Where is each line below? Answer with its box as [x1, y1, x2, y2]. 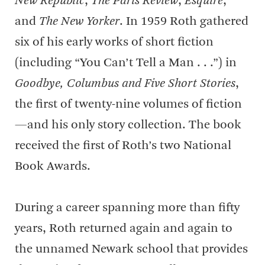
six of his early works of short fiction [15, 36, 214, 49]
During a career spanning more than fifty [15, 202, 240, 214]
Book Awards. [15, 160, 91, 173]
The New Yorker [39, 15, 119, 28]
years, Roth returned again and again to [15, 222, 232, 235]
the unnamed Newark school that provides [15, 243, 248, 256]
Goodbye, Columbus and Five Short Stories [15, 77, 235, 90]
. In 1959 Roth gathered [119, 15, 248, 28]
